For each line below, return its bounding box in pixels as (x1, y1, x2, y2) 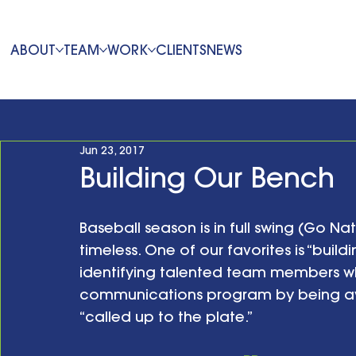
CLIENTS (155, 41, 207, 58)
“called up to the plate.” (79, 307, 253, 326)
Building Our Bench (79, 160, 335, 195)
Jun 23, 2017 (79, 143, 145, 157)
